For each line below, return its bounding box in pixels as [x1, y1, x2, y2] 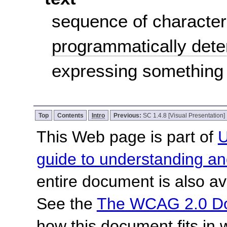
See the [36, 194, 97, 213]
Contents [57, 111, 84, 119]
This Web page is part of [36, 127, 218, 146]
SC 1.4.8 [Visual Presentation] [142, 111, 225, 119]
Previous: [113, 111, 143, 119]
